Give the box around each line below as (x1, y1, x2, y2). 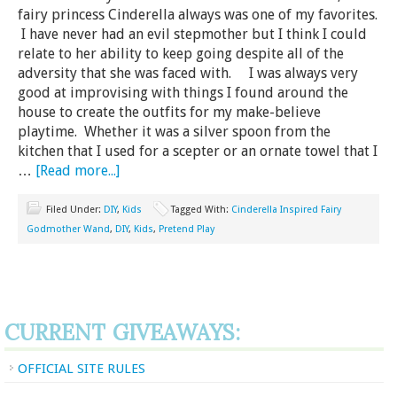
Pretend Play (159, 223, 214, 235)
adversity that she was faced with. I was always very (18, 65, 358, 82)
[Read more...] (35, 162, 120, 179)
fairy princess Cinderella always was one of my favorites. (18, 6, 378, 23)
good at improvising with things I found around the (18, 84, 348, 101)
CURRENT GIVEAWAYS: (4, 319, 240, 346)
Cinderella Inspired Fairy (231, 204, 341, 215)
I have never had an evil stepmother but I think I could (18, 26, 367, 43)
